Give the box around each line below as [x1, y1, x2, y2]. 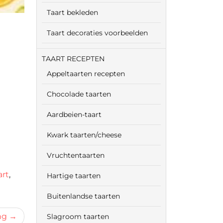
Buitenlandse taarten [47, 192, 120, 201]
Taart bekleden [47, 8, 98, 17]
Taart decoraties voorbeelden [47, 28, 148, 37]
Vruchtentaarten [47, 151, 105, 160]
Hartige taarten [47, 171, 101, 180]
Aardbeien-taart [47, 110, 102, 119]
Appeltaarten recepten [47, 69, 125, 78]
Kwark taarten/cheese [47, 130, 121, 139]
